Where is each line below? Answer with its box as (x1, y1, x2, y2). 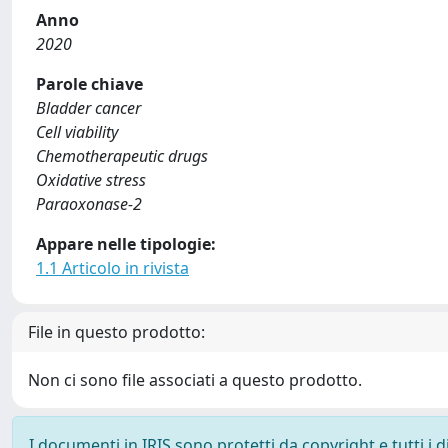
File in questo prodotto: (28, 321, 205, 343)
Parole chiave (36, 73, 143, 95)
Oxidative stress (36, 169, 146, 191)
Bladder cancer (36, 97, 141, 119)
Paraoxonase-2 (36, 193, 142, 215)
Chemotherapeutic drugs (36, 145, 208, 167)
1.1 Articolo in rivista (36, 257, 189, 279)
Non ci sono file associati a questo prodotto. (28, 369, 362, 391)
